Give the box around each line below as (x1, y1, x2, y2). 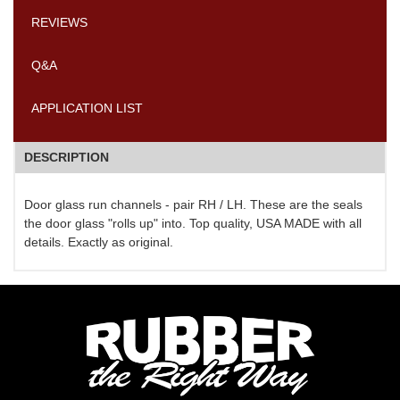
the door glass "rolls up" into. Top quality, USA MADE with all (24, 216, 362, 231)
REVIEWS (31, 15, 88, 30)
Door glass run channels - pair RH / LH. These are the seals (24, 197, 362, 212)
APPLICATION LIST (31, 101, 144, 116)
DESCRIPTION (24, 150, 109, 165)
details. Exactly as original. (24, 235, 173, 250)
